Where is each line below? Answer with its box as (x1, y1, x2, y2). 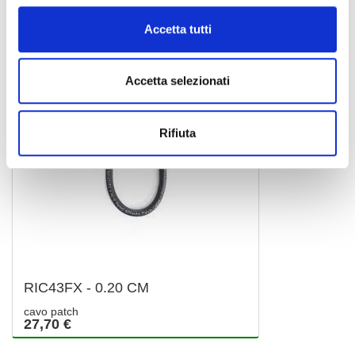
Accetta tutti (143, 21, 212, 36)
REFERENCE (85, 5, 186, 21)
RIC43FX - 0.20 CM (24, 280, 149, 296)
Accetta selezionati (125, 74, 230, 88)
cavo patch (24, 305, 78, 319)
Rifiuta (159, 125, 196, 139)
